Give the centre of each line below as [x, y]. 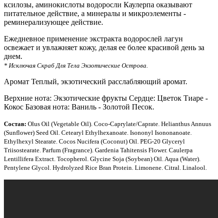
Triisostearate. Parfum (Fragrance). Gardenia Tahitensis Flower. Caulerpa [98, 150]
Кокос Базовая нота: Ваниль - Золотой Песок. [79, 107]
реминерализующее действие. [54, 22]
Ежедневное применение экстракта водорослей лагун [93, 38]
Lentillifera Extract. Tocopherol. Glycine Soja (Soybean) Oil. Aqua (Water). [102, 159]
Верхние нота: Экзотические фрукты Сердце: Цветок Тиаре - [106, 98]
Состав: [15, 124]
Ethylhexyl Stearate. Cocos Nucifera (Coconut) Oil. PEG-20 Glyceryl [94, 141]
